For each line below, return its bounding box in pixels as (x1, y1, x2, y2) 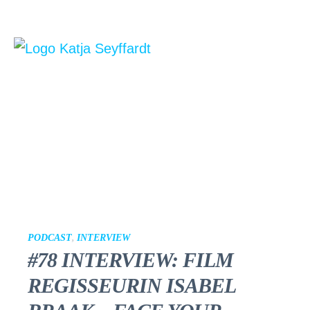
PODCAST (28, 232, 72, 243)
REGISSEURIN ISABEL (28, 274, 235, 297)
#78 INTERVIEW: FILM (28, 248, 233, 271)
